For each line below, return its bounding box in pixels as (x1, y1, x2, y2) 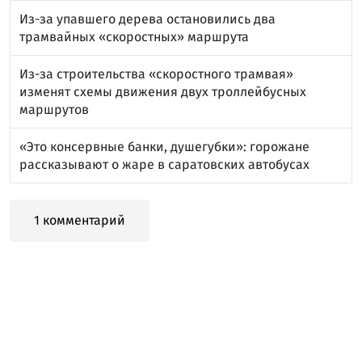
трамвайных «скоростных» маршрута (19, 28, 249, 44)
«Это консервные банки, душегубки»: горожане (19, 138, 309, 154)
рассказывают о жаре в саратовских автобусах (19, 156, 309, 172)
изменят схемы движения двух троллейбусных (19, 83, 306, 99)
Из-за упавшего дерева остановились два (19, 11, 276, 27)
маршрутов (19, 101, 89, 117)
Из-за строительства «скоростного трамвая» (19, 65, 293, 82)
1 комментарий (34, 212, 125, 228)
